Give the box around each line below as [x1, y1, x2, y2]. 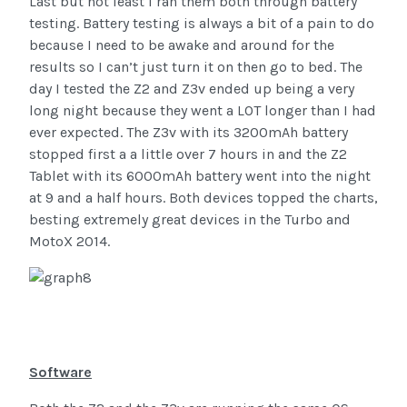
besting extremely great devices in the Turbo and [29, 211, 351, 229]
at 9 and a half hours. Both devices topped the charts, [29, 189, 378, 207]
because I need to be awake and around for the [29, 36, 334, 55]
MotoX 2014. [29, 233, 110, 251]
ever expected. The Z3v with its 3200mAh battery [29, 124, 348, 142]
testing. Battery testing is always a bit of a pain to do [29, 15, 374, 33]
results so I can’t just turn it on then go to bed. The [29, 58, 362, 76]
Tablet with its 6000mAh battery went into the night [29, 167, 371, 185]
